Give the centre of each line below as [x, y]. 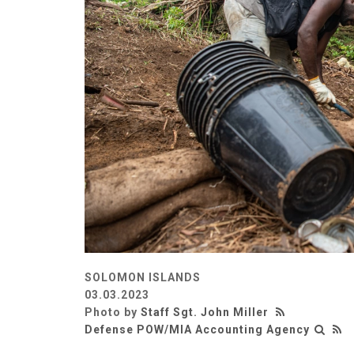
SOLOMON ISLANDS [143, 278]
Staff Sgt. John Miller [205, 313]
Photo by [113, 313]
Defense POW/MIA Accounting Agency [197, 330]
